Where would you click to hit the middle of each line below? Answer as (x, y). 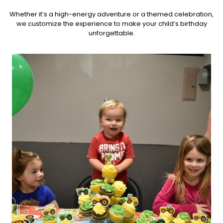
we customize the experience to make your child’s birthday (111, 24)
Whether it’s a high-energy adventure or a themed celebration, (111, 14)
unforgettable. (111, 33)
